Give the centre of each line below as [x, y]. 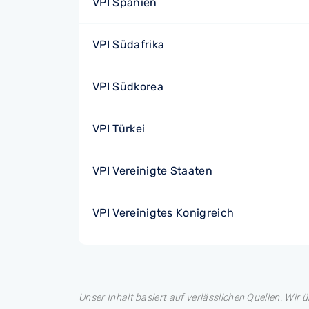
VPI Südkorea [128, 87]
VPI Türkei [119, 129]
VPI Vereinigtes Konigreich [163, 213]
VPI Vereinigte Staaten [153, 171]
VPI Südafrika [129, 44]
